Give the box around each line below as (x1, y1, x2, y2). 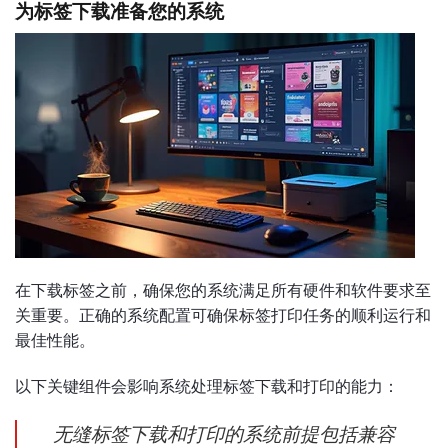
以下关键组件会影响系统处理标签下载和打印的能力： (15, 378, 399, 396)
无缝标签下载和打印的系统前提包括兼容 (53, 423, 395, 445)
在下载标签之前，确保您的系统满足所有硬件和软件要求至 (15, 282, 431, 300)
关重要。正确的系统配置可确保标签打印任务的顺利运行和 (15, 307, 431, 325)
